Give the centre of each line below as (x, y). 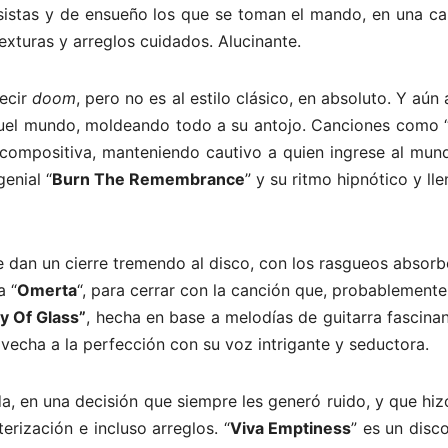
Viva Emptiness (290, 427)
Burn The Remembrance (148, 178)
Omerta (47, 289)
